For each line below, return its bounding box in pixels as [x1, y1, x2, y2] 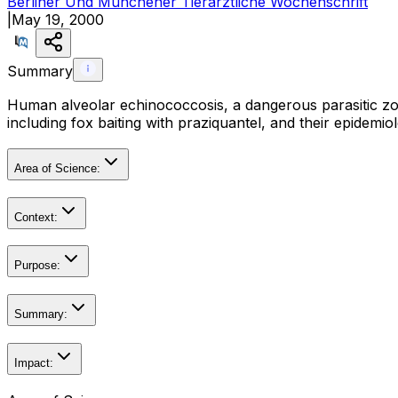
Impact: [14, 355, 53, 370]
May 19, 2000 [12, 11, 104, 29]
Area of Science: [14, 162, 100, 175]
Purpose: [14, 259, 60, 273]
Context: [14, 210, 58, 224]
